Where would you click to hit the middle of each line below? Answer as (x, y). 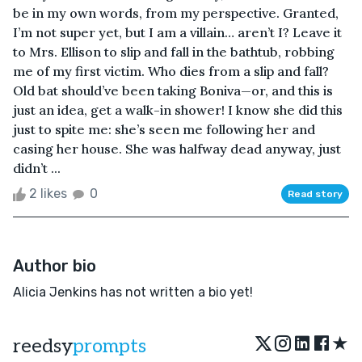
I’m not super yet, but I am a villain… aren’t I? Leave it (177, 32)
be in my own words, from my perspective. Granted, (176, 13)
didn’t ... (37, 168)
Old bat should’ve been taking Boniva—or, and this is (173, 90)
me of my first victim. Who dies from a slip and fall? (171, 71)
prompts (109, 346)
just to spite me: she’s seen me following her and (164, 129)
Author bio (55, 265)
